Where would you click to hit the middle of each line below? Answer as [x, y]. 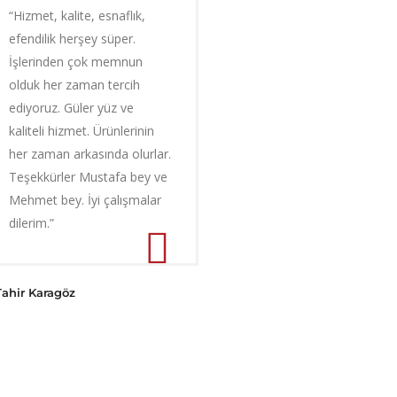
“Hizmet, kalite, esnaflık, [77, 16]
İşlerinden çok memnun [76, 62]
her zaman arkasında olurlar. [90, 154]
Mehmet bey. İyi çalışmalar [85, 200]
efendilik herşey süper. [72, 39]
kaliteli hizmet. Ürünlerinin [82, 131]
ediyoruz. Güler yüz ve [71, 108]
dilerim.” [31, 223]
